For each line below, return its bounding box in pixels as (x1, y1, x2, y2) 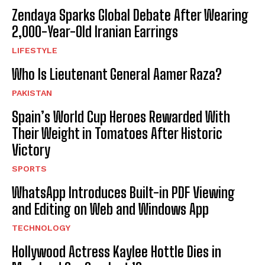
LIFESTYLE (12, 45, 57, 55)
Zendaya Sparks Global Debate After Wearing (12, 6, 248, 24)
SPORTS (12, 163, 47, 173)
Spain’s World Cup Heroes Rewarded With (12, 108, 230, 125)
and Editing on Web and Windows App (12, 200, 209, 218)
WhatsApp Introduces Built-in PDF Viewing (12, 183, 235, 201)
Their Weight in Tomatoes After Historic (12, 124, 222, 142)
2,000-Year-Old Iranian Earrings (12, 22, 178, 40)
